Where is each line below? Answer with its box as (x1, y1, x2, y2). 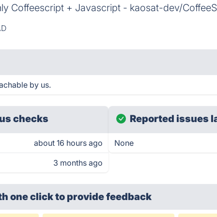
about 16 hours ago (34, 138, 103, 148)
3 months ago (53, 158, 103, 168)
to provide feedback (55, 191, 152, 202)
